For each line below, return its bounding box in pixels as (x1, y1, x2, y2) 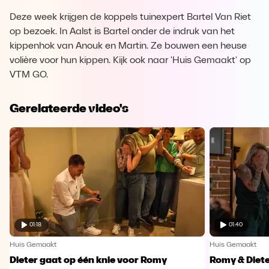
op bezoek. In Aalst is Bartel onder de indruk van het (10, 27, 235, 37)
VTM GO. (10, 70, 48, 80)
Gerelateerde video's (10, 101, 128, 115)
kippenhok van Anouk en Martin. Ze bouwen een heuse (10, 41, 247, 51)
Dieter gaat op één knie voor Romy (10, 255, 167, 265)
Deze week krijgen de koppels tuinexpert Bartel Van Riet (10, 13, 251, 22)
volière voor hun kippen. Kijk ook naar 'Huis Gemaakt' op (10, 56, 251, 65)
